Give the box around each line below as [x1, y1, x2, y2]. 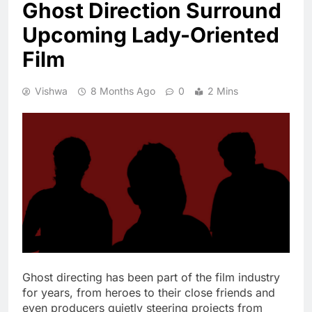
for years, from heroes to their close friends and [22, 285, 275, 299]
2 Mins [208, 84, 238, 97]
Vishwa [35, 84, 68, 97]
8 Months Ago [91, 84, 155, 97]
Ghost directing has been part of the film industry [22, 270, 280, 284]
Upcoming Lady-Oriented [22, 22, 279, 47]
